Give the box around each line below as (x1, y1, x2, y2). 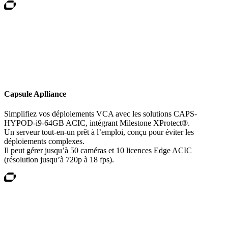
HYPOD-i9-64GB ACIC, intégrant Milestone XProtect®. (4, 119, 190, 128)
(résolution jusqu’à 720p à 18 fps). (4, 155, 114, 164)
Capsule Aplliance (4, 89, 66, 98)
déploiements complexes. (4, 137, 84, 146)
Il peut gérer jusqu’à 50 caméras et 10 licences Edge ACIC (4, 146, 192, 155)
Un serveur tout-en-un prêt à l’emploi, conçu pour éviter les (4, 128, 194, 137)
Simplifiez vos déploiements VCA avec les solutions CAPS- (4, 109, 197, 119)
